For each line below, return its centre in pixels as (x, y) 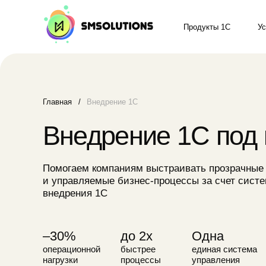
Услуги (241, 24)
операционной (64, 223)
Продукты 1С (185, 24)
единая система (200, 223)
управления (192, 232)
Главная (51, 91)
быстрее (123, 223)
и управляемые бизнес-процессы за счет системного (149, 161)
